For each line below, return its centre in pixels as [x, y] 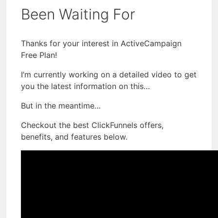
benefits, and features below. [74, 136]
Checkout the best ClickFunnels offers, [92, 125]
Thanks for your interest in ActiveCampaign [101, 43]
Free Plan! [39, 55]
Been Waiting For [78, 14]
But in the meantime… [61, 105]
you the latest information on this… [85, 86]
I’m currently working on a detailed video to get [109, 74]
